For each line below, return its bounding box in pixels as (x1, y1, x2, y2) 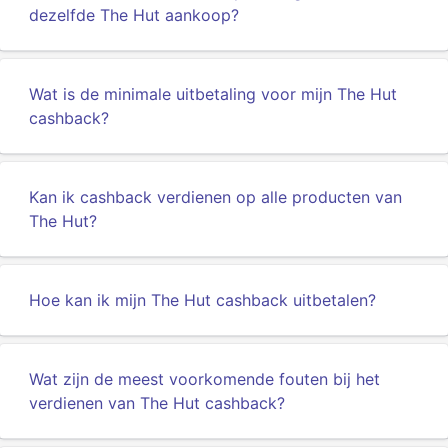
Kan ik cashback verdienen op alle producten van (29, 187, 402, 207)
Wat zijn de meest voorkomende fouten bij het (29, 369, 380, 389)
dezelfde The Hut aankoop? (29, 5, 239, 25)
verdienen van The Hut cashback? (29, 393, 285, 413)
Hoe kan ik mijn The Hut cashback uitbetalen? (29, 290, 376, 310)
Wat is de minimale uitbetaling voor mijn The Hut (29, 84, 397, 104)
